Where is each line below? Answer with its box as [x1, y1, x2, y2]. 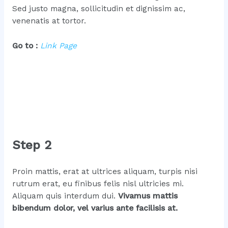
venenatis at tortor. [12, 16, 86, 26]
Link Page [40, 41, 77, 51]
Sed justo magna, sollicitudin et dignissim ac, [12, 4, 185, 14]
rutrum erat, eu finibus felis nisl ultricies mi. [12, 179, 184, 189]
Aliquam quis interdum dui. [12, 191, 118, 201]
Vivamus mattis [118, 191, 178, 201]
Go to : [12, 41, 38, 51]
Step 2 [12, 138, 51, 153]
